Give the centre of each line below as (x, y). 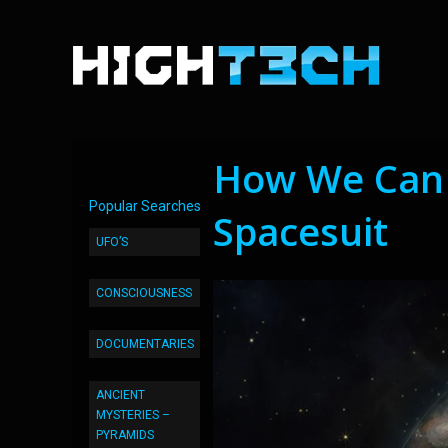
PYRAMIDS (125, 435)
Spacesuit (301, 231)
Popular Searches (145, 206)
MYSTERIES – (133, 415)
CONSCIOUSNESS (144, 293)
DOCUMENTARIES (145, 344)
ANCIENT (120, 395)
